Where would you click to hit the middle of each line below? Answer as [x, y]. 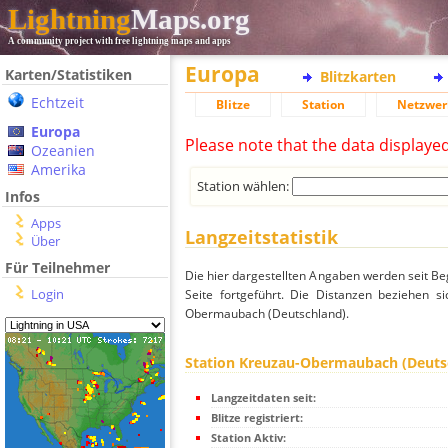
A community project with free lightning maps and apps [119, 41]
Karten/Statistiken [68, 74]
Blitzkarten [358, 76]
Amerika [58, 169]
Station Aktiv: [248, 438]
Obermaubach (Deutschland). [267, 314]
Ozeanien [63, 150]
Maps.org [190, 19]
